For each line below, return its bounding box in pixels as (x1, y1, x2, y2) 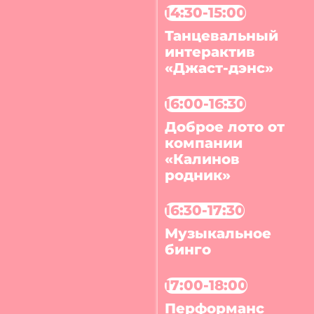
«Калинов (165, 150, 240, 168)
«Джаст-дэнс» (165, 59, 274, 76)
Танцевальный (165, 27, 279, 44)
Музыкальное (165, 225, 272, 243)
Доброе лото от (165, 118, 285, 135)
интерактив (165, 43, 256, 60)
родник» (165, 166, 231, 184)
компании (165, 134, 243, 151)
